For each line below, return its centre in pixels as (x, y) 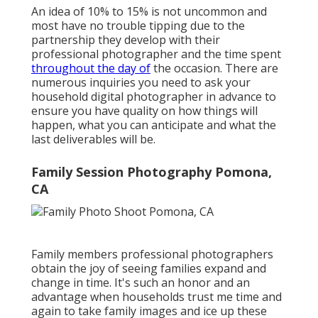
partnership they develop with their (126, 39)
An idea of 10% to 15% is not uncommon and (149, 11)
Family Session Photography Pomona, (152, 171)
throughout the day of (91, 68)
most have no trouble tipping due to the (138, 25)
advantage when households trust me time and (157, 296)
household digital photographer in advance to (154, 96)
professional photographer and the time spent (156, 54)
